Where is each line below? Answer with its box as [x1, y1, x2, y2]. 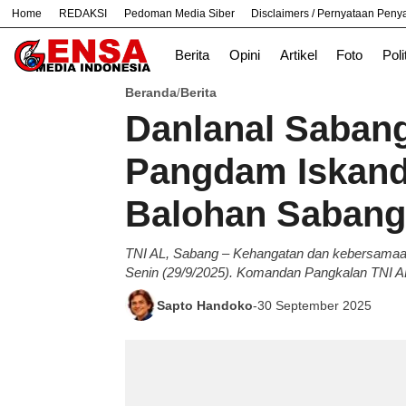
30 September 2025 [257, 297, 372, 313]
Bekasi [147, 20, 186, 34]
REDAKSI [59, 7, 108, 20]
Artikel [279, 48, 317, 63]
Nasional [211, 20, 262, 34]
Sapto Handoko [157, 297, 253, 313]
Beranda [125, 85, 177, 100]
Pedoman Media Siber [123, 7, 235, 20]
